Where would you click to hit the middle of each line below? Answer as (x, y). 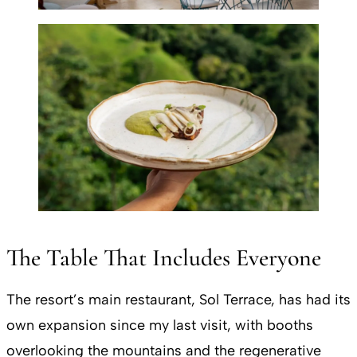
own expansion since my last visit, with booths (160, 325)
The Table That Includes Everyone (164, 257)
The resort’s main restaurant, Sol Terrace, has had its (178, 299)
